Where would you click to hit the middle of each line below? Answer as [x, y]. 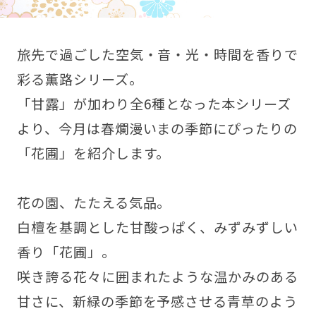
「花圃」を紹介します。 [93, 153]
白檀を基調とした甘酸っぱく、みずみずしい [158, 227]
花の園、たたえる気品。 [94, 203]
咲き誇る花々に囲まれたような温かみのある [158, 277]
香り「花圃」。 [66, 252]
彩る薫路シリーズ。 [80, 79]
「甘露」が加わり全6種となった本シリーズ [154, 104]
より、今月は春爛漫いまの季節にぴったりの [157, 129]
